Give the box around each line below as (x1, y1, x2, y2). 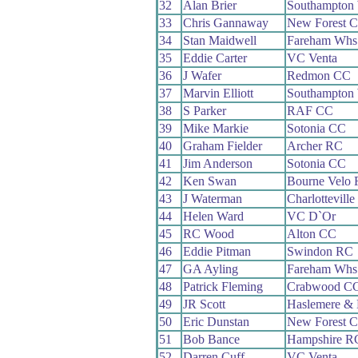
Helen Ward (182, 209, 244, 223)
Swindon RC (286, 244, 353, 258)
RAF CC (286, 103, 333, 117)
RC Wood (182, 226, 234, 241)
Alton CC (286, 226, 336, 241)
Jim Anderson (182, 156, 253, 170)
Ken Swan (182, 173, 237, 188)
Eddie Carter (182, 50, 247, 65)
